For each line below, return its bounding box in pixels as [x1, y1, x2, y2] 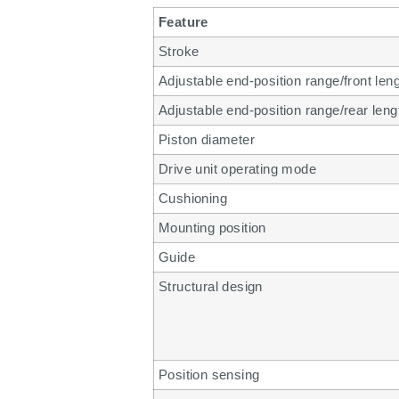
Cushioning [159, 191, 227, 207]
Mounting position [159, 220, 266, 236]
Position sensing [159, 367, 260, 383]
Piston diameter [159, 132, 255, 148]
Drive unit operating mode [159, 161, 316, 177]
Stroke [159, 44, 199, 60]
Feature [159, 14, 208, 30]
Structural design [159, 279, 263, 295]
